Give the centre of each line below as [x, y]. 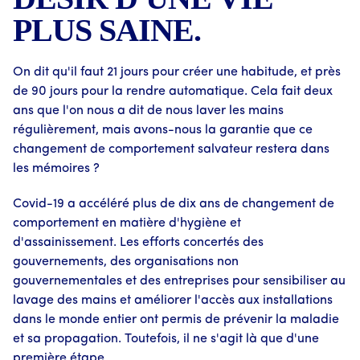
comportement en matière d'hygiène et [127, 223]
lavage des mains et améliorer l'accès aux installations [173, 301]
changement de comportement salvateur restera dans [171, 149]
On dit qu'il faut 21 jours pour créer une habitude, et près [177, 72]
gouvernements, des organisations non [126, 262]
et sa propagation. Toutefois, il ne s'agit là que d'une [166, 339]
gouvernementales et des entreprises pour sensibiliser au [179, 281]
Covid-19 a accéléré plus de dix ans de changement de [174, 204]
